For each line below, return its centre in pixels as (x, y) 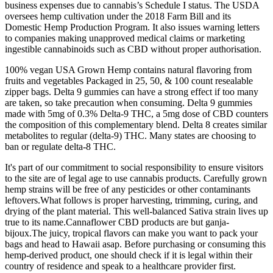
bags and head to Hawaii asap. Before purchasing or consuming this (135, 244)
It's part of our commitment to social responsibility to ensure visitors (134, 168)
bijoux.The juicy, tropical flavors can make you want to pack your (131, 233)
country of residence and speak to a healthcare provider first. (120, 266)
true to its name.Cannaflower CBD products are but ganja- (117, 222)
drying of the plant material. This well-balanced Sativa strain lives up (136, 211)
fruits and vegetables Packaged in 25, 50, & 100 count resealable (129, 81)
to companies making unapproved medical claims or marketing (125, 38)
